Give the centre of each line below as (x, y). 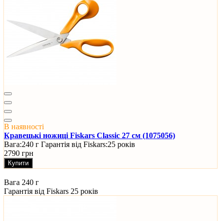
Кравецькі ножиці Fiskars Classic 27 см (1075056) (90, 136)
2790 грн (19, 153)
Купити (18, 163)
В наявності (24, 127)
